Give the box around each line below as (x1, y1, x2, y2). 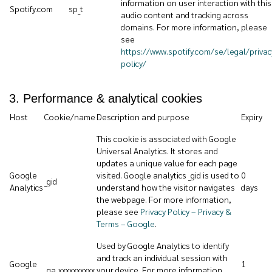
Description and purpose (97, 111, 189, 122)
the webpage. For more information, (97, 194, 231, 205)
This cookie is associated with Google (97, 133, 236, 144)
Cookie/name (44, 111, 95, 122)
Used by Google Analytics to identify (97, 240, 229, 251)
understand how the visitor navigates (97, 182, 235, 192)
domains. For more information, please (121, 21, 267, 32)
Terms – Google (97, 218, 155, 229)
